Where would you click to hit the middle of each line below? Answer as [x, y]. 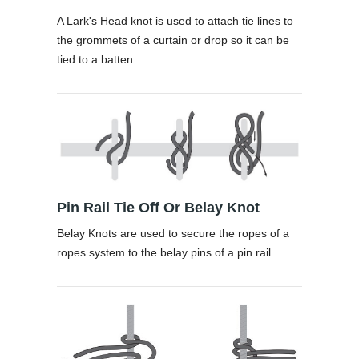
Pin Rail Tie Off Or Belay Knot [158, 208]
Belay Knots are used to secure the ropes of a [173, 233]
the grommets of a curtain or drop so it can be [173, 40]
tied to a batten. [97, 60]
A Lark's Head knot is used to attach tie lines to [175, 21]
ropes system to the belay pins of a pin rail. [165, 252]
